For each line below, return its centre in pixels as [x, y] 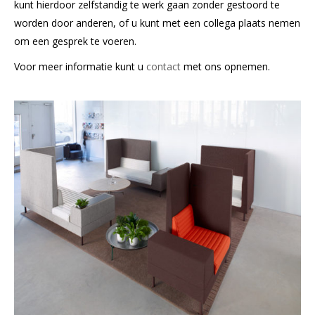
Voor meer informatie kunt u [80, 66]
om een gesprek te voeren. [75, 41]
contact [163, 66]
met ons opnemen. [225, 66]
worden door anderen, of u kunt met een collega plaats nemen [157, 23]
